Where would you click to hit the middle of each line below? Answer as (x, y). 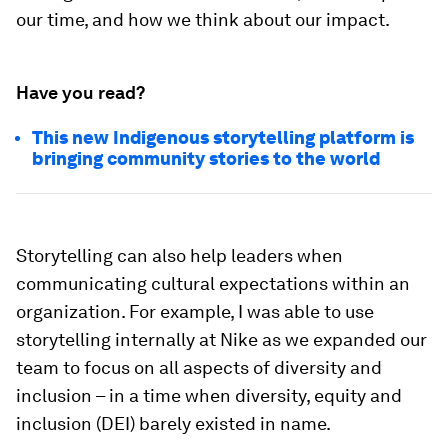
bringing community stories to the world (206, 158)
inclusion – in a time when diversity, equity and (209, 395)
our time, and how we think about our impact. (203, 19)
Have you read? (80, 92)
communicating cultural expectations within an (213, 283)
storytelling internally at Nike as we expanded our (221, 339)
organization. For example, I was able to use (195, 311)
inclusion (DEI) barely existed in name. (173, 423)
